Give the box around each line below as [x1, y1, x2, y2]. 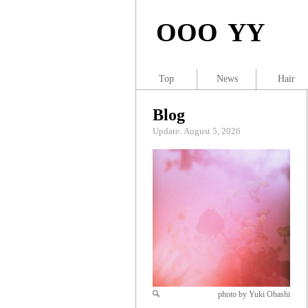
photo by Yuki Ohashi [218, 289, 290, 299]
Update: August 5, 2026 [153, 126, 241, 136]
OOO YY [156, 18, 265, 47]
